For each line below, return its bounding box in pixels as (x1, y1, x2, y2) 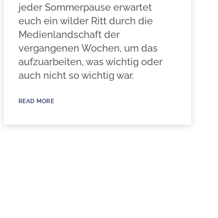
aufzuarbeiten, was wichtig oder (18, 56, 163, 68)
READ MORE (18, 98, 54, 105)
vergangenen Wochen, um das (18, 42, 158, 54)
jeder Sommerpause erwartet (18, 1, 152, 13)
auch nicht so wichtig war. (18, 70, 134, 81)
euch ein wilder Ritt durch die (18, 15, 153, 27)
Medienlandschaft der (18, 29, 120, 40)
